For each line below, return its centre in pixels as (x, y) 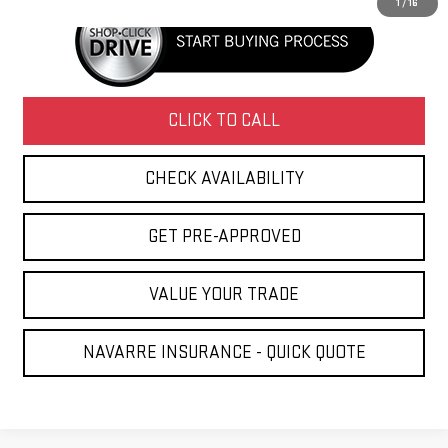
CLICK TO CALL (224, 120)
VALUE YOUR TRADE (224, 294)
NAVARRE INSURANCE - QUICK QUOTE (224, 352)
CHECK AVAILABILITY (224, 178)
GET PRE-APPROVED (224, 236)
